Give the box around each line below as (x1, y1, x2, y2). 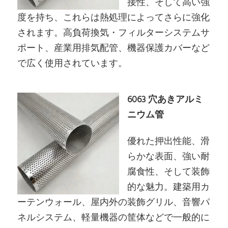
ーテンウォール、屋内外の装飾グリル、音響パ (17, 195, 210, 211)
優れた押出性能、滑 (127, 134, 210, 150)
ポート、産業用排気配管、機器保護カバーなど (17, 41, 210, 56)
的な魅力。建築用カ (127, 180, 210, 195)
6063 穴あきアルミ (127, 93, 204, 108)
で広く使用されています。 (17, 56, 128, 71)
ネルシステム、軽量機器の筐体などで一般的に (17, 211, 210, 226)
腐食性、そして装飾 (127, 165, 210, 180)
